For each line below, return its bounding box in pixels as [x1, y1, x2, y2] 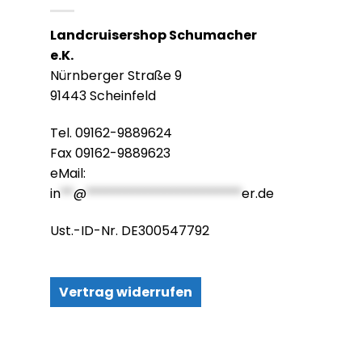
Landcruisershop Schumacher [50, 26, 257, 44]
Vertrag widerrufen [59, 283, 192, 302]
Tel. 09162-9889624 [50, 123, 172, 142]
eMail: [50, 163, 86, 183]
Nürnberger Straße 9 [50, 66, 182, 85]
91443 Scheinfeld [50, 86, 156, 105]
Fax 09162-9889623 [50, 143, 170, 162]
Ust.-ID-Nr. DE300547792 [50, 221, 209, 240]
